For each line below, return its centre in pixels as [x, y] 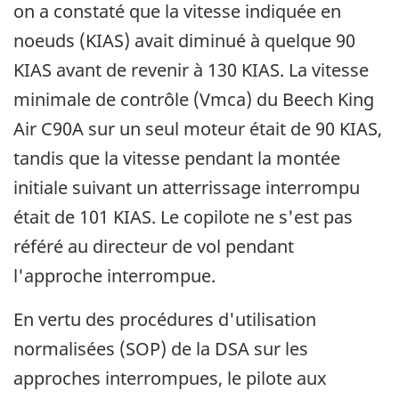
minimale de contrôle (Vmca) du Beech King [194, 100]
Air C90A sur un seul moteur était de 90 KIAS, [198, 129]
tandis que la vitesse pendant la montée [177, 159]
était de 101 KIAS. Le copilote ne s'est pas [183, 217]
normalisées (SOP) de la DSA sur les [161, 349]
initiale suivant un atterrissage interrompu [187, 188]
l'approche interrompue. [114, 276]
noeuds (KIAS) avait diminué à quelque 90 [184, 41]
